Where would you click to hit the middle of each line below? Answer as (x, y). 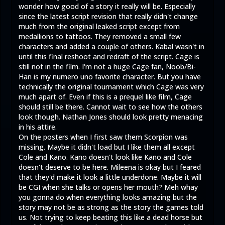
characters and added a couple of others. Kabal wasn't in (111, 46)
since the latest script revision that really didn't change (108, 16)
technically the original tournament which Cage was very (111, 86)
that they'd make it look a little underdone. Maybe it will (110, 177)
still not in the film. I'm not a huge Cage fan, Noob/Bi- (107, 66)
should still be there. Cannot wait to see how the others (110, 106)
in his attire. (38, 127)
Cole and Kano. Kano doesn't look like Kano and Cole (105, 157)
